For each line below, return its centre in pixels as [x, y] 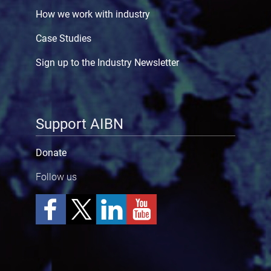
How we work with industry [93, 14]
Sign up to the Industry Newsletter [107, 62]
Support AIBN [79, 124]
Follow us [56, 177]
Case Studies [63, 38]
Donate [51, 153]
